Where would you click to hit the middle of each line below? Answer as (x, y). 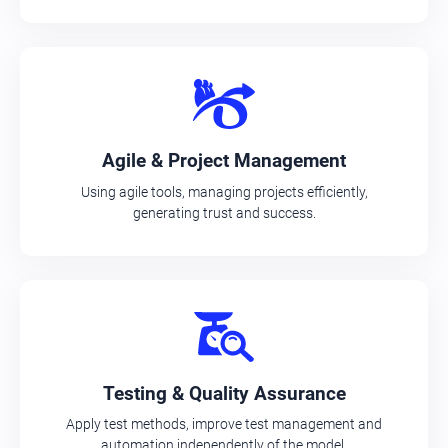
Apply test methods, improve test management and (224, 424)
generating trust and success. (224, 212)
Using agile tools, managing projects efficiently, (224, 191)
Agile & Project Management (224, 161)
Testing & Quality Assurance (224, 393)
